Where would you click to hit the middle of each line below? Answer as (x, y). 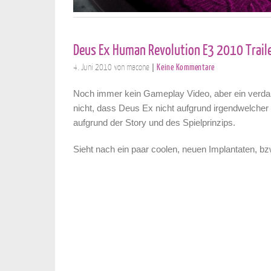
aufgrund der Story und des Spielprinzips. (154, 122)
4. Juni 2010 (93, 67)
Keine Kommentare (186, 67)
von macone (132, 67)
